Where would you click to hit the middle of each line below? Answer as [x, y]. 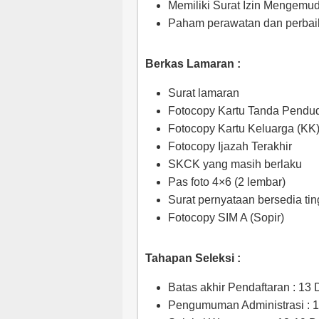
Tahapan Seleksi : [193, 258]
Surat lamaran [204, 93]
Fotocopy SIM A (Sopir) [226, 218]
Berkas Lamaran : [193, 64]
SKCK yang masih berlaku [235, 164]
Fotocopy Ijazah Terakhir [230, 146]
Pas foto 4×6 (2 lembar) [227, 182]
